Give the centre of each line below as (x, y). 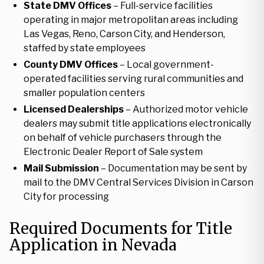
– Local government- (166, 65)
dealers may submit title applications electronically (137, 123)
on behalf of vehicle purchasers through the (123, 138)
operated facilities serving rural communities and (133, 79)
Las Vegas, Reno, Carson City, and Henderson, (124, 34)
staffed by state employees (85, 48)
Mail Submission (61, 168)
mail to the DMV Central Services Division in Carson (138, 182)
